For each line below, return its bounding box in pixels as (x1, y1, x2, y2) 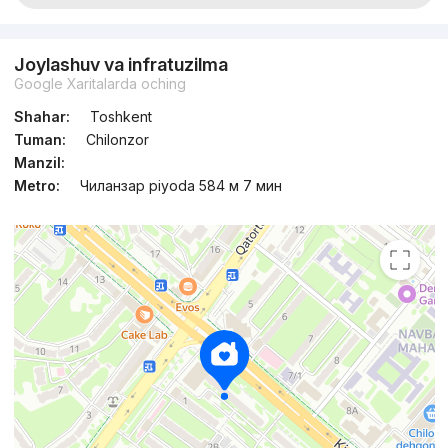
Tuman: (13, 131, 66, 149)
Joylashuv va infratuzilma (13, 54, 228, 76)
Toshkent (89, 108, 152, 126)
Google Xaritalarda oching (13, 75, 186, 93)
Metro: (13, 177, 60, 195)
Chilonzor (85, 131, 149, 149)
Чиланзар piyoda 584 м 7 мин (79, 177, 282, 195)
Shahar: (13, 108, 70, 126)
